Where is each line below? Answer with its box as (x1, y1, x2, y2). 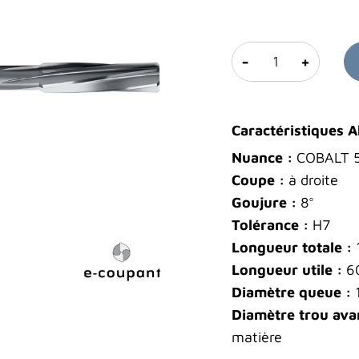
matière (231, 328, 282, 345)
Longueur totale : (231, 238, 352, 256)
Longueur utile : (231, 260, 342, 278)
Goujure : (231, 193, 296, 211)
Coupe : (231, 171, 284, 188)
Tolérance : (231, 216, 309, 233)
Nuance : (231, 148, 292, 166)
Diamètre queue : (231, 283, 351, 301)
